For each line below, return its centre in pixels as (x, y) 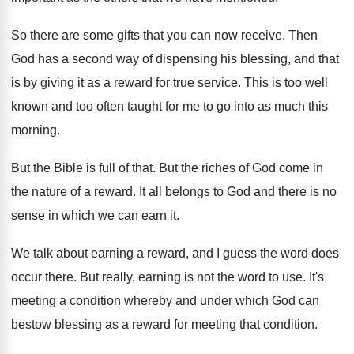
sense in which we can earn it (94, 215)
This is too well (286, 83)
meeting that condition (253, 324)
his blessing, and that (280, 59)
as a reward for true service (162, 83)
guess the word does (281, 253)
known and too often (68, 106)
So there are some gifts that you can (111, 35)
